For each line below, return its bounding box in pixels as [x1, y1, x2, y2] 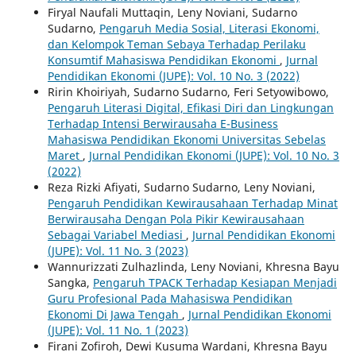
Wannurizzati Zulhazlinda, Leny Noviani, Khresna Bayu [47, 259, 339, 275]
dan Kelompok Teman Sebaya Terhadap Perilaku [47, 37, 306, 52]
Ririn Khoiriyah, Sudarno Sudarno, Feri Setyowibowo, [47, 84, 329, 100]
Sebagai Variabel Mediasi [47, 227, 186, 243]
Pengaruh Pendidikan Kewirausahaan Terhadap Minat [47, 195, 338, 211]
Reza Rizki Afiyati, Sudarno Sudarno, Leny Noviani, [47, 180, 315, 195]
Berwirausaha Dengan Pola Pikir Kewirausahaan [47, 211, 304, 227]
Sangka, [47, 275, 93, 291]
